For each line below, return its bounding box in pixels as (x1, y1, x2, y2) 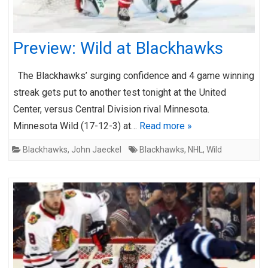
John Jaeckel (71, 144, 121, 154)
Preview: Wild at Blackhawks (13, 38, 223, 58)
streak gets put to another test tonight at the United (13, 86, 226, 98)
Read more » (139, 120, 192, 132)
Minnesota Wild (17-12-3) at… (13, 120, 139, 132)
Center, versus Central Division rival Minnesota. (13, 103, 217, 115)
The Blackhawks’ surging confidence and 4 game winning (13, 69, 254, 81)
